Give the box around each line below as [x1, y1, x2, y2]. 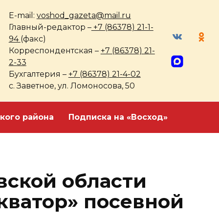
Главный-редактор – [8, 22, 91, 32]
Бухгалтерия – [8, 69, 68, 79]
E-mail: [8, 11, 37, 20]
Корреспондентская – [8, 46, 101, 55]
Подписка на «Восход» [68, 112, 168, 122]
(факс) [20, 34, 46, 44]
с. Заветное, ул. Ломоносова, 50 [8, 81, 135, 90]
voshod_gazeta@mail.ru [36, 11, 131, 20]
